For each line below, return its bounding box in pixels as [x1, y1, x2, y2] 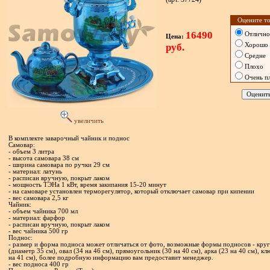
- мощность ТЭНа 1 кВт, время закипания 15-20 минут [8, 181, 166, 188]
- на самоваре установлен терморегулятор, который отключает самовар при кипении [8, 188, 254, 195]
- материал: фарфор [8, 215, 65, 221]
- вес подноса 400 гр [8, 261, 69, 268]
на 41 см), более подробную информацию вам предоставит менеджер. [8, 254, 213, 261]
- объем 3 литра [8, 148, 54, 155]
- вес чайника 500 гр [8, 228, 68, 234]
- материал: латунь [8, 168, 62, 175]
